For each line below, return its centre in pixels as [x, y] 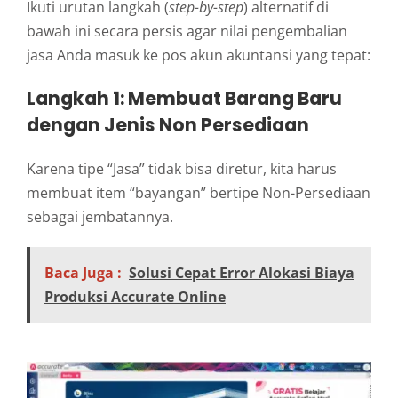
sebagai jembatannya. [100, 216]
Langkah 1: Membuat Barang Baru [184, 99]
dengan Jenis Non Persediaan [168, 125]
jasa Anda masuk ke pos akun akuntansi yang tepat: [199, 55]
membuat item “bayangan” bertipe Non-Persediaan [199, 192]
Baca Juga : [83, 272]
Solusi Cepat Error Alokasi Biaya [242, 272]
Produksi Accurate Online [135, 296]
